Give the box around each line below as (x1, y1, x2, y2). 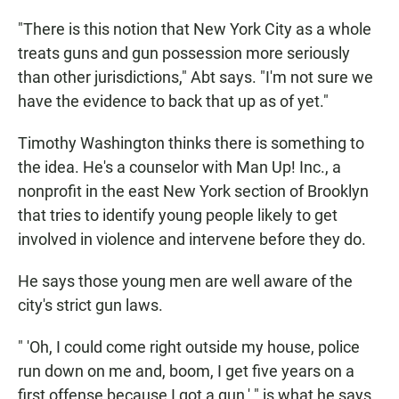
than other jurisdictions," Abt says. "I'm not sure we (18, 68, 373, 87)
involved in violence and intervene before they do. (18, 230, 366, 249)
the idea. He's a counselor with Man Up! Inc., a (18, 158, 341, 177)
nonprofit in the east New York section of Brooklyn (18, 182, 369, 201)
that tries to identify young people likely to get (18, 206, 338, 225)
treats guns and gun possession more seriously (18, 44, 350, 63)
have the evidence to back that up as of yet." (18, 92, 329, 111)
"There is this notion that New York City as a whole (18, 20, 371, 39)
